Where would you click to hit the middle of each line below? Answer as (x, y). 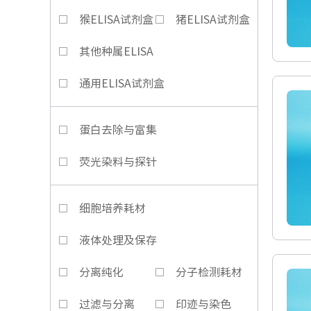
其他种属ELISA (116, 51)
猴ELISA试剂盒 (116, 19)
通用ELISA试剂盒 (122, 83)
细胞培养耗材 (112, 208)
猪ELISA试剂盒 (213, 19)
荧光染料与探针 (118, 162)
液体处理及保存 (118, 240)
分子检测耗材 (209, 272)
